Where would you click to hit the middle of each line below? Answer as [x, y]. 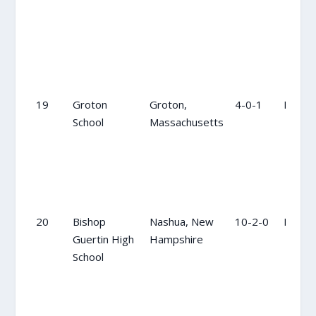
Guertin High [103, 239]
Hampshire [176, 239]
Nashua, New [181, 221]
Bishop [89, 221]
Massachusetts [186, 122]
